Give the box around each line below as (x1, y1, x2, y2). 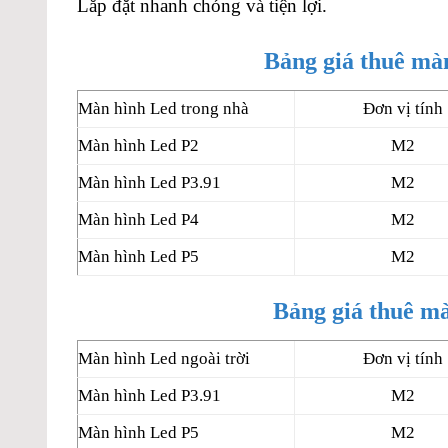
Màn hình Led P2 (78, 135, 199, 155)
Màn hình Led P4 (78, 209, 199, 229)
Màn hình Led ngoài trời (78, 348, 250, 368)
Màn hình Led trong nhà (78, 98, 249, 118)
